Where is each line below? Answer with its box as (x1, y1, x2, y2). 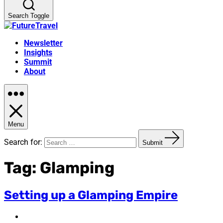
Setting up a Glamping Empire (4, 188, 178, 202)
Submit (142, 139, 163, 146)
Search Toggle (8, 12, 49, 19)
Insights (24, 48, 52, 57)
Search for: (4, 137, 42, 147)
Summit (24, 57, 52, 67)
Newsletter (24, 38, 63, 48)
